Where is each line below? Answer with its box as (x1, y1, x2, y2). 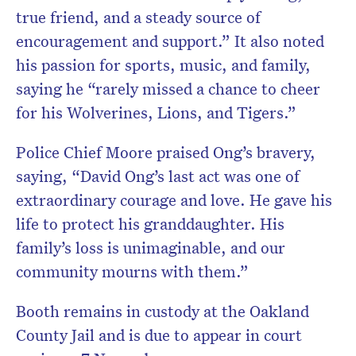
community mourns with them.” (16, 261, 249, 282)
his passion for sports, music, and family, (16, 54, 311, 75)
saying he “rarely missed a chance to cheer (16, 78, 320, 99)
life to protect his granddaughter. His (16, 213, 284, 234)
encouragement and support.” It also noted (16, 30, 324, 52)
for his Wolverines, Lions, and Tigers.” (16, 102, 296, 123)
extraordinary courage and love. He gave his (16, 189, 332, 211)
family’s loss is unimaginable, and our (16, 237, 285, 258)
